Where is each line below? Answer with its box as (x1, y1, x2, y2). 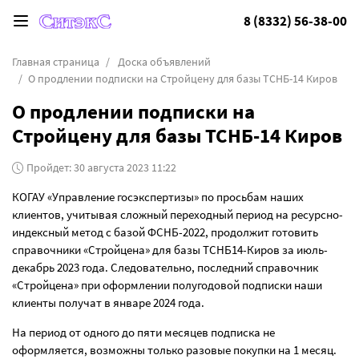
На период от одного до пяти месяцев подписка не (12, 325, 275, 340)
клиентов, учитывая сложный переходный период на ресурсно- (12, 207, 343, 222)
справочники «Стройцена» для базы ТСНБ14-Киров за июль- (12, 242, 328, 257)
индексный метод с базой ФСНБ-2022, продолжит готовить (12, 224, 318, 240)
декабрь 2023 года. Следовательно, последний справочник (12, 260, 318, 275)
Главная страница (12, 54, 99, 69)
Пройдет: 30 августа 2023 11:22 (26, 160, 176, 175)
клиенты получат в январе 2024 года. (12, 295, 204, 310)
